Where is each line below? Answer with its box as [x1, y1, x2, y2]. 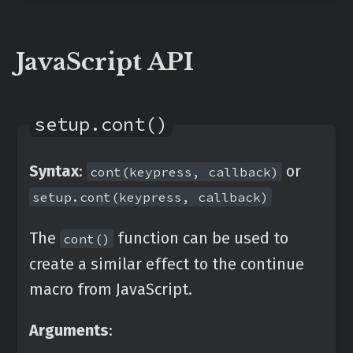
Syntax [29, 162, 79, 180]
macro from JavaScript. [29, 280, 192, 299]
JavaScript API [16, 47, 194, 76]
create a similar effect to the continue [29, 255, 304, 273]
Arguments [29, 321, 109, 340]
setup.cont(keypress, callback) [32, 189, 269, 205]
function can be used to [113, 229, 288, 247]
